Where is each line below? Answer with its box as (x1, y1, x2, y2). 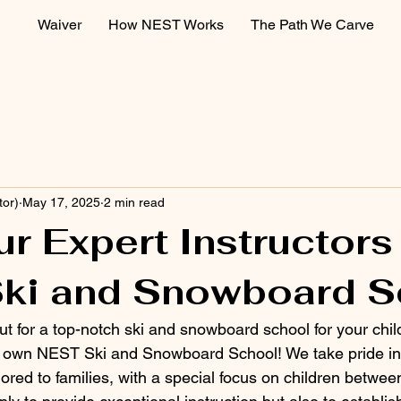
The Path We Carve (251, 16, 374, 33)
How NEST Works (108, 16, 224, 33)
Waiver (38, 16, 81, 33)
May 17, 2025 (22, 194, 100, 209)
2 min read (104, 194, 165, 209)
